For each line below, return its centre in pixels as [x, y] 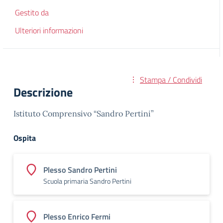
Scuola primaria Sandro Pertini [87, 181]
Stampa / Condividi [171, 80]
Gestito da [32, 12]
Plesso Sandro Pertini [80, 170]
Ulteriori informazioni [49, 30]
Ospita [25, 138]
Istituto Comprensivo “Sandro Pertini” [84, 113]
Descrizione [43, 92]
